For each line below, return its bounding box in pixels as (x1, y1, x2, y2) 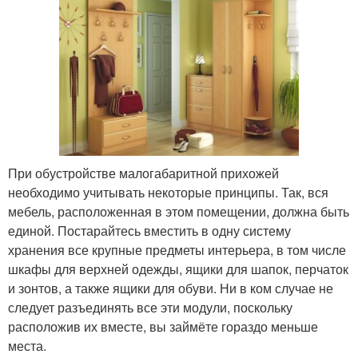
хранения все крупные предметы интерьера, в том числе (8, 241, 346, 260)
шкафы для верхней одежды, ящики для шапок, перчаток (8, 260, 348, 279)
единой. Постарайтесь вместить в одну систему (8, 221, 291, 241)
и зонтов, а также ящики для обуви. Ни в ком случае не (8, 279, 333, 298)
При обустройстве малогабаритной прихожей (8, 164, 279, 183)
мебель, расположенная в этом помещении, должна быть (8, 202, 349, 221)
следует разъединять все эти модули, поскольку (8, 298, 292, 317)
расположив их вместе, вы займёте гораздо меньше (8, 317, 318, 336)
